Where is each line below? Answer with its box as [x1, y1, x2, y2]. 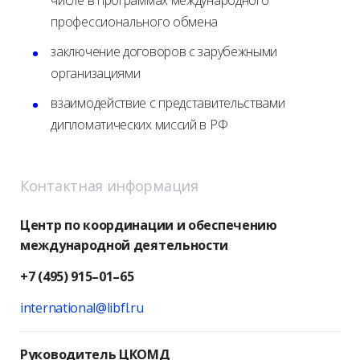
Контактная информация [20, 176, 198, 195]
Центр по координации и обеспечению [20, 216, 280, 234]
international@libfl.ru [20, 299, 144, 317]
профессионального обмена [51, 13, 219, 31]
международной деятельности [20, 236, 229, 254]
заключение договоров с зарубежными [51, 43, 278, 60]
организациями [51, 64, 141, 82]
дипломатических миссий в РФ [51, 116, 228, 133]
